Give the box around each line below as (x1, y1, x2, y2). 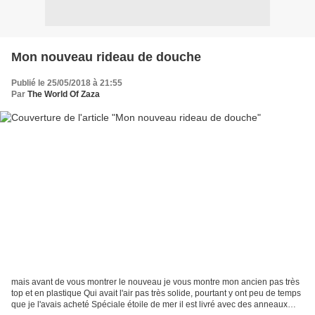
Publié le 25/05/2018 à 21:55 (11, 77, 122, 88)
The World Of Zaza (27, 89, 100, 99)
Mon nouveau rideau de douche (11, 49, 201, 64)
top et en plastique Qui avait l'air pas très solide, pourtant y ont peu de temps (11, 288, 301, 299)
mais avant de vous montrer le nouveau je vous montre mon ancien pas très (11, 277, 300, 288)
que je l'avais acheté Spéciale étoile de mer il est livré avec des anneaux (11, 300, 288, 310)
